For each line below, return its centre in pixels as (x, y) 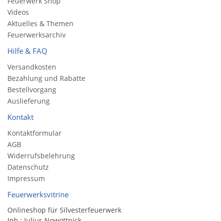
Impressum (26, 178)
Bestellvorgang (32, 89)
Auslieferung (29, 101)
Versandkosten (32, 67)
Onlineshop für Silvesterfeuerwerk (64, 210)
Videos (18, 12)
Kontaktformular (35, 133)
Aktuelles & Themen (40, 23)
